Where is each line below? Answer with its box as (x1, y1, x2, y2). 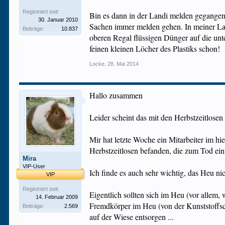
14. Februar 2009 (36, 194, 78, 200)
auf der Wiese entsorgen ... (89, 211, 174, 222)
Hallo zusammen (89, 90, 143, 100)
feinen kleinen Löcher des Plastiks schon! (89, 43, 220, 54)
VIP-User (23, 163, 46, 169)
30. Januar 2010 (38, 17, 78, 23)
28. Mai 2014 (107, 61, 139, 67)
